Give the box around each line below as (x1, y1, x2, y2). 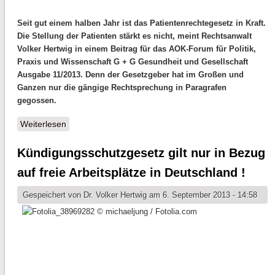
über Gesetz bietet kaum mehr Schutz (66, 118, 214, 129)
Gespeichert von (22, 190, 83, 199)
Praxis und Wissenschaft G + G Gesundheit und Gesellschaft (17, 56, 248, 66)
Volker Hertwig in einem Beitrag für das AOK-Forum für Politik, (17, 44, 256, 53)
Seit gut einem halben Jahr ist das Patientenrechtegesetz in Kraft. (17, 18, 266, 28)
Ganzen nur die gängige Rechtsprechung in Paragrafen (17, 82, 227, 92)
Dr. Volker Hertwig (83, 190, 147, 199)
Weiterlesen (20, 118, 66, 129)
